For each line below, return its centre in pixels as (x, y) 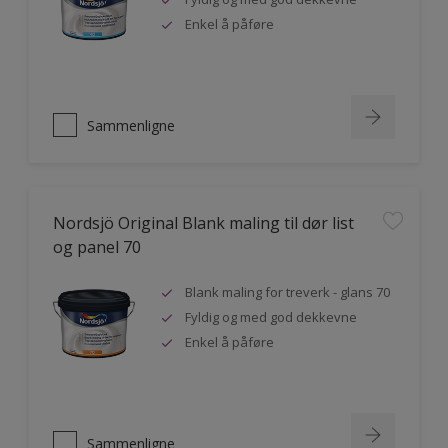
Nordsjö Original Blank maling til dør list (203, 223)
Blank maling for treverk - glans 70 (287, 292)
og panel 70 (97, 247)
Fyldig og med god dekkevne (271, 317)
